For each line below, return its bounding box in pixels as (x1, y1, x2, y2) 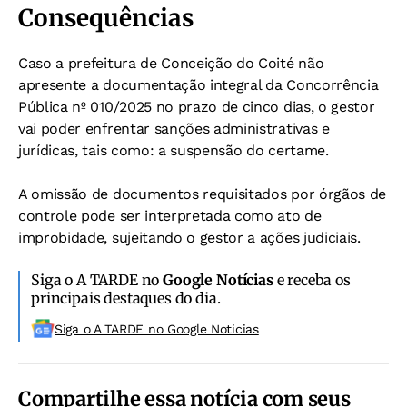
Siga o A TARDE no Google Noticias (55, 321, 259, 336)
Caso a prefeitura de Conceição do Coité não (18, 54, 324, 72)
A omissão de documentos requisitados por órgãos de (18, 184, 386, 203)
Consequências (18, 2, 194, 33)
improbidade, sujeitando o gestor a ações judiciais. (18, 228, 361, 246)
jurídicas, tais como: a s (18, 141, 177, 159)
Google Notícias (163, 270, 273, 289)
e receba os (273, 270, 351, 289)
